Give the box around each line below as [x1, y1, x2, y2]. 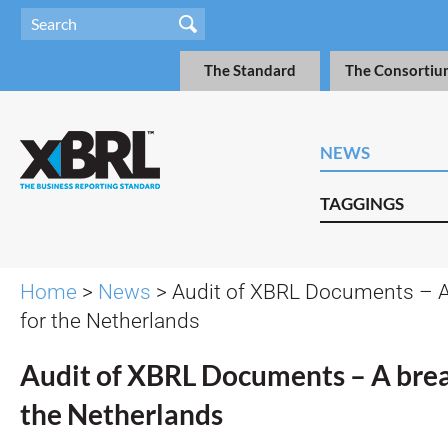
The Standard [204, 62, 296, 79]
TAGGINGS [320, 193, 404, 214]
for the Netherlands [20, 309, 200, 333]
